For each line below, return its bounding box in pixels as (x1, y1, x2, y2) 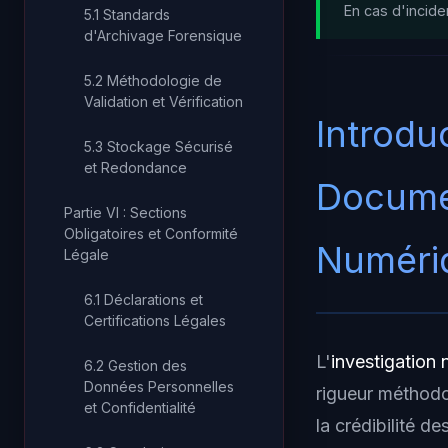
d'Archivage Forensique (84, 27, 242, 44)
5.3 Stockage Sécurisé (84, 138, 233, 155)
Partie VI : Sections (64, 204, 187, 221)
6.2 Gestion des (84, 357, 187, 374)
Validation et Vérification (84, 93, 243, 110)
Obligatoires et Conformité (64, 225, 238, 242)
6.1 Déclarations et (84, 291, 203, 308)
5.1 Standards (84, 6, 170, 23)
